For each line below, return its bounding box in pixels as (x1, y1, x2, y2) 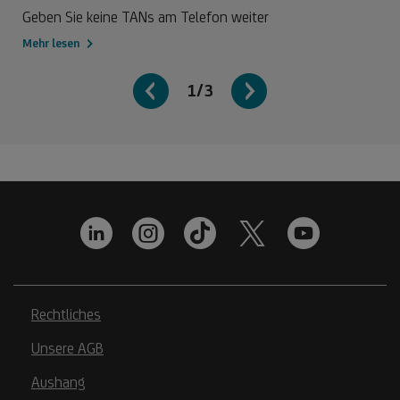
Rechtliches (31, 304, 101, 323)
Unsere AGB (31, 338, 104, 357)
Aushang (31, 372, 86, 391)
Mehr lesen (22, 36, 79, 50)
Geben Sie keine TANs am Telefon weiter (22, 7, 269, 26)
